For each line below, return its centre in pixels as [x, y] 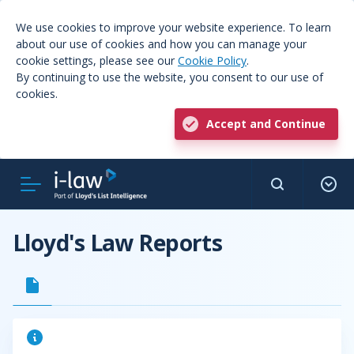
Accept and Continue [266, 124]
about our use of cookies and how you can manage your [161, 44]
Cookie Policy [212, 60]
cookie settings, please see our [97, 60]
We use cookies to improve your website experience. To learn [173, 27]
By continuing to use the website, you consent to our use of [169, 77]
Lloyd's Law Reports [118, 243]
